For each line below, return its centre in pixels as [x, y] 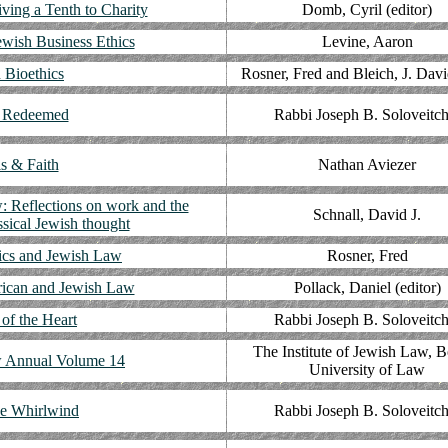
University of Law [367, 369]
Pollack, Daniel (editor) [367, 287]
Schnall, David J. [367, 214]
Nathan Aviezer [367, 164]
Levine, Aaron [367, 41]
